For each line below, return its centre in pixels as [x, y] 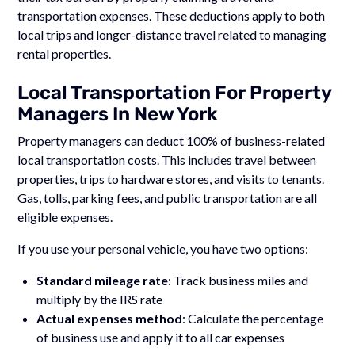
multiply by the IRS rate [100, 299]
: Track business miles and [239, 280]
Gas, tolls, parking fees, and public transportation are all [168, 197]
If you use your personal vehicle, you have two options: [163, 248]
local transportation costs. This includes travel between [167, 159]
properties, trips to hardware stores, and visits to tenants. [171, 178]
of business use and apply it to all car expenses [161, 337]
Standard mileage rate [103, 280]
